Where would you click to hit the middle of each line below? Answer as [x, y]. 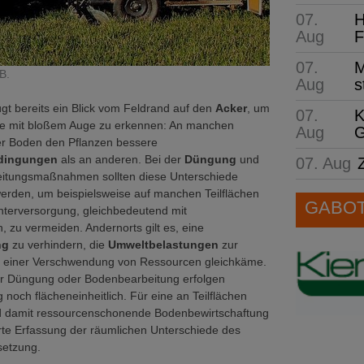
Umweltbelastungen [165, 245]
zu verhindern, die [60, 245]
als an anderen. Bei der [123, 159]
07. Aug [323, 163]
